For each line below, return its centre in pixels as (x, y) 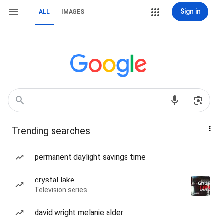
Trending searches (51, 131)
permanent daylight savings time (90, 157)
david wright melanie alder (79, 212)
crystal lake (54, 180)
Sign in (190, 11)
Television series (61, 190)
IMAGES (73, 12)
